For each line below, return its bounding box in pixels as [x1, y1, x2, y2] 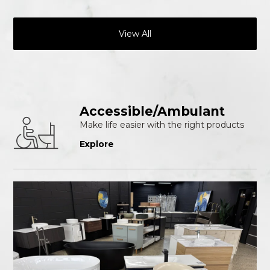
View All [119, 28, 151, 39]
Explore [80, 139, 115, 150]
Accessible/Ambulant [80, 104, 225, 119]
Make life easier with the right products [80, 119, 245, 131]
